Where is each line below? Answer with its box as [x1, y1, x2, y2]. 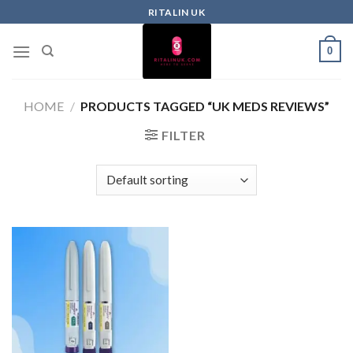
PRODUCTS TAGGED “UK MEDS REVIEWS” [78, 98, 330, 113]
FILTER [161, 128, 206, 143]
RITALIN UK [147, 6, 206, 18]
